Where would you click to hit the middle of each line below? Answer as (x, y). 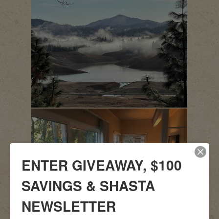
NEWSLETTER (69, 206)
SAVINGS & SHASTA (88, 185)
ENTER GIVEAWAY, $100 (102, 165)
